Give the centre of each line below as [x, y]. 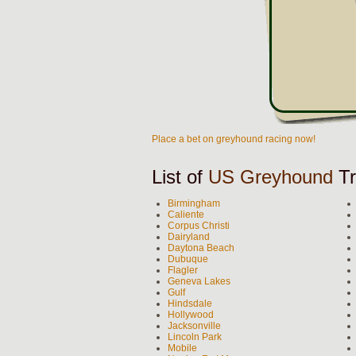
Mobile [182, 348]
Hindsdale [190, 304]
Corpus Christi [199, 226]
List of [180, 177]
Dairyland [189, 237]
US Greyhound [271, 177]
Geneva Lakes [199, 281]
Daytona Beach [201, 248]
